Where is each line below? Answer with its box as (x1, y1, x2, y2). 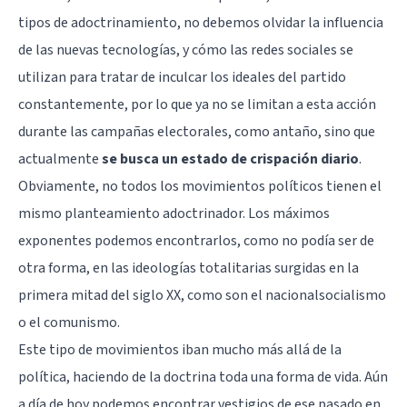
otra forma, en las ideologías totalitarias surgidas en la (18, 257, 359, 278)
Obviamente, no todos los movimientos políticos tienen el (18, 175, 382, 196)
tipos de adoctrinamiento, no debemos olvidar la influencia (18, 12, 383, 33)
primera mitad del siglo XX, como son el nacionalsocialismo (18, 284, 386, 305)
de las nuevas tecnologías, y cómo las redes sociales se (18, 39, 353, 60)
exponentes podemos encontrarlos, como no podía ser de (18, 230, 374, 251)
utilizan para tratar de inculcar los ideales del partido (18, 66, 346, 87)
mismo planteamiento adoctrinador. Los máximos (18, 203, 330, 223)
